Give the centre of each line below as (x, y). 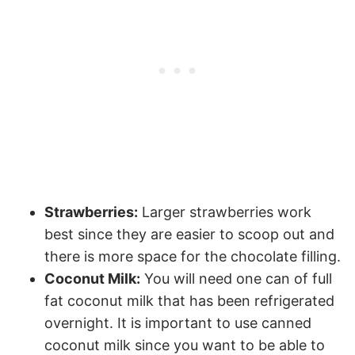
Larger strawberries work (225, 212)
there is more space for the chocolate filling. (193, 257)
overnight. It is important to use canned (178, 323)
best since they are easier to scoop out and (189, 235)
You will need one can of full (236, 279)
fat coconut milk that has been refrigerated (189, 301)
